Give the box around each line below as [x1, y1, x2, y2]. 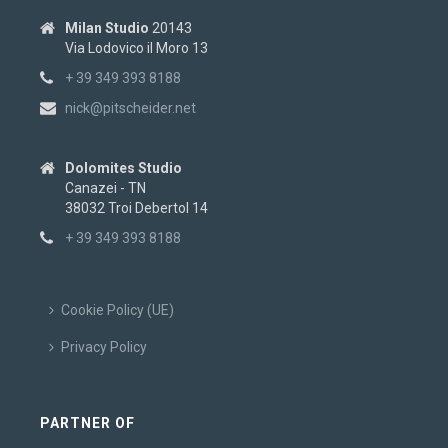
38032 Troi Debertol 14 [65, 200, 209, 217]
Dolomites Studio [65, 160, 183, 177]
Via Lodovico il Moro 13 [65, 40, 209, 57]
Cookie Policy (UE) [61, 302, 175, 319]
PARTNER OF [40, 415, 136, 432]
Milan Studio [65, 20, 150, 37]
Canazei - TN [65, 180, 147, 197]
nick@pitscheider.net [65, 100, 197, 117]
